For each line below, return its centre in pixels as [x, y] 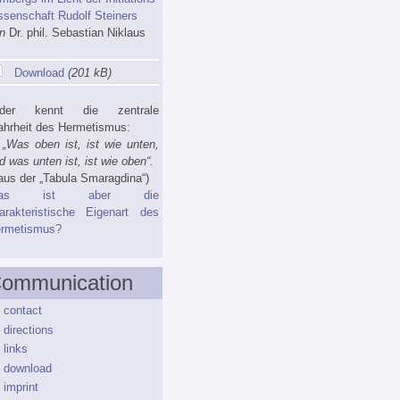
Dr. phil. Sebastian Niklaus [75, 33]
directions [29, 329]
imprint [21, 387]
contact [23, 310]
